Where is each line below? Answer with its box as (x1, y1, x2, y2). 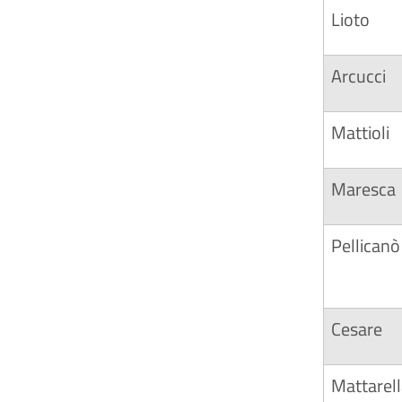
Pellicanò (331, 232, 400, 259)
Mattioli (331, 118, 389, 146)
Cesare (331, 315, 382, 343)
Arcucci (331, 62, 386, 90)
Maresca (331, 175, 396, 203)
